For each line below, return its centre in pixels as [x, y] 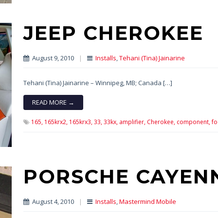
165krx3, [81, 122]
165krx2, [56, 122]
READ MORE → [53, 102]
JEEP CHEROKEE [113, 33]
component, [193, 122]
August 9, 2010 [52, 58]
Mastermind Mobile [147, 202]
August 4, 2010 [52, 202]
